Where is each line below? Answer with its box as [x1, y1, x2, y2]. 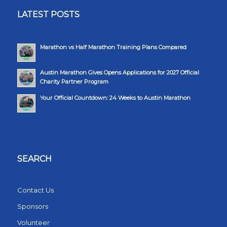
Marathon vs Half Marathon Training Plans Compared [40, 44, 186, 51]
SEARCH [17, 154, 52, 164]
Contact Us [17, 186, 54, 195]
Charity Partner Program [40, 78, 108, 86]
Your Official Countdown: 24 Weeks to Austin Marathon [40, 94, 191, 102]
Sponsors [17, 202, 48, 211]
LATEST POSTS [17, 10, 80, 20]
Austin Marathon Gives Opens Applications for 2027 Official [40, 69, 199, 77]
